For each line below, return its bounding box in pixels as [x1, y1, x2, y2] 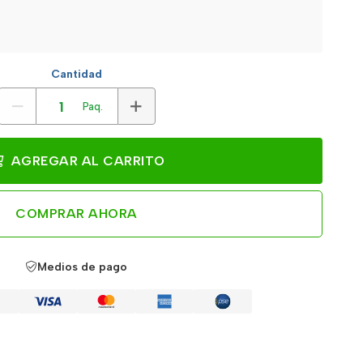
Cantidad [51, 67, 102, 81]
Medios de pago [37, 260, 127, 274]
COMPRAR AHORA [15, 206, 138, 221]
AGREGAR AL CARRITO [7, 153, 165, 169]
